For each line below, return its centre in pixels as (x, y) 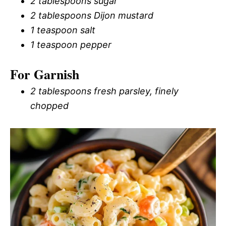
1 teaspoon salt (63, 30)
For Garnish (45, 74)
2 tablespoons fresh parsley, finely (104, 91)
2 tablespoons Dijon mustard (92, 15)
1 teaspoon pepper (71, 45)
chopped (49, 106)
